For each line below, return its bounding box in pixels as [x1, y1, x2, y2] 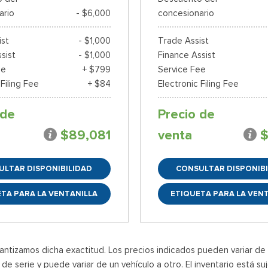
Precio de [157, 105, 215, 123]
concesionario [157, 7, 214, 19]
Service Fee [157, 63, 206, 75]
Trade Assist [157, 35, 209, 46]
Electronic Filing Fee [157, 78, 239, 89]
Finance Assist [157, 49, 215, 60]
